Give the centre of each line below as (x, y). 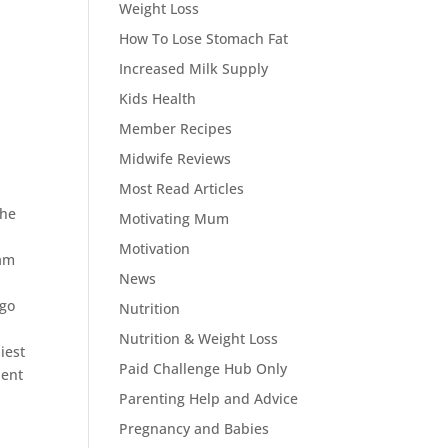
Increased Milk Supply (194, 68)
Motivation (155, 248)
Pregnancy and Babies (194, 428)
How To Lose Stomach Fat (204, 38)
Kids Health (158, 98)
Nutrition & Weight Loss (199, 338)
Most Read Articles (182, 188)
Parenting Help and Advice (209, 398)
